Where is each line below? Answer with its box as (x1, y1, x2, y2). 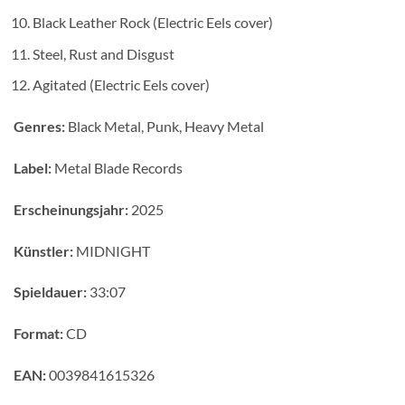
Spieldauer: (14, 283, 87, 301)
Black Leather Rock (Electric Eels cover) (32, 14, 273, 32)
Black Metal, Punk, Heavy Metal (65, 118, 264, 136)
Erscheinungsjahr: (14, 200, 128, 218)
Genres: (14, 118, 65, 136)
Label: (14, 158, 52, 176)
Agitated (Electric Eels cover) (32, 76, 210, 94)
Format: (14, 325, 63, 343)
